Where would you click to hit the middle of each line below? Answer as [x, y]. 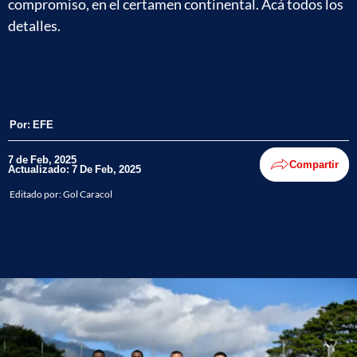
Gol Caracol [88, 194]
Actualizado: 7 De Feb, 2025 [75, 169]
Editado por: [36, 194]
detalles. [34, 25]
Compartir [314, 164]
